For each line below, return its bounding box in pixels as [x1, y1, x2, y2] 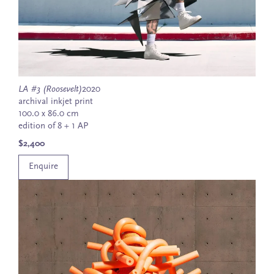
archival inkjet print [18, 97, 93, 106]
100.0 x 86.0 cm [18, 109, 79, 119]
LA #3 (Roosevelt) [18, 84, 82, 94]
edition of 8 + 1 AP [18, 121, 88, 131]
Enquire [29, 162, 58, 172]
